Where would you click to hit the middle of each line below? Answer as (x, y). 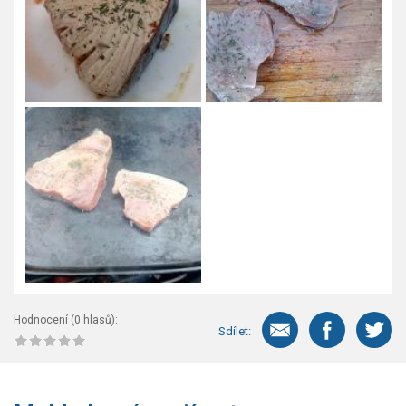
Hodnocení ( (44, 320)
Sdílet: (235, 331)
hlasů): (99, 320)
